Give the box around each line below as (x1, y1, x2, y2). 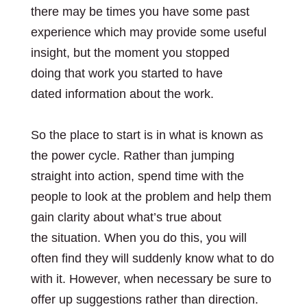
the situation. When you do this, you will (30, 231, 247, 245)
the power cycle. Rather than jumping (30, 149, 234, 162)
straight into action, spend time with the (30, 169, 244, 183)
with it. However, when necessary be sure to (30, 272, 271, 286)
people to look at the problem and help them (30, 190, 271, 204)
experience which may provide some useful (30, 25, 267, 39)
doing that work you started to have (30, 66, 223, 80)
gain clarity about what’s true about (30, 210, 221, 224)
